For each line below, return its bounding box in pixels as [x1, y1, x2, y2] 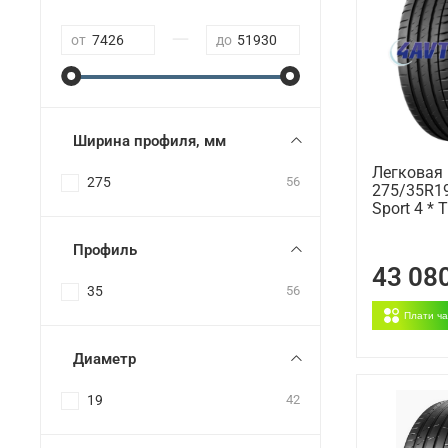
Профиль [73, 240, 137, 259]
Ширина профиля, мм [73, 131, 226, 150]
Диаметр [73, 349, 136, 368]
